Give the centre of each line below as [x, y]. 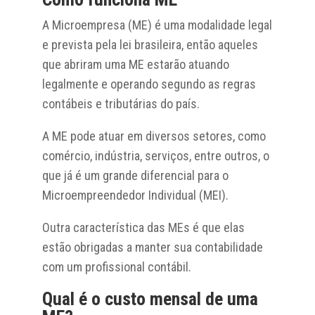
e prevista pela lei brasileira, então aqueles [150, 44]
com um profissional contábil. [116, 266]
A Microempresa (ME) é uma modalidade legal [157, 25]
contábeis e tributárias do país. [121, 103]
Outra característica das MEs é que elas [143, 227]
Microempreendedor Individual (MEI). [135, 195]
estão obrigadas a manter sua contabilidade [152, 247]
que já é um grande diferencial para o [135, 175]
